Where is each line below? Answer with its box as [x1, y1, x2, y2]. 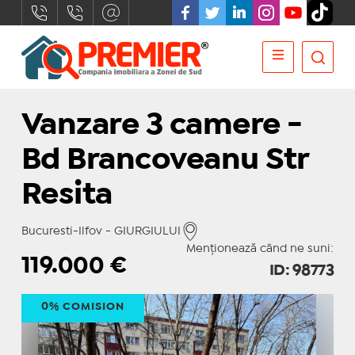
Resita [21, 182, 113, 208]
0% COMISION [40, 302, 124, 311]
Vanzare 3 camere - [21, 113, 303, 139]
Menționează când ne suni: [186, 244, 334, 254]
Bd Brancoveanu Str [21, 147, 309, 174]
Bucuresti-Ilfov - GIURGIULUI [21, 227, 181, 236]
